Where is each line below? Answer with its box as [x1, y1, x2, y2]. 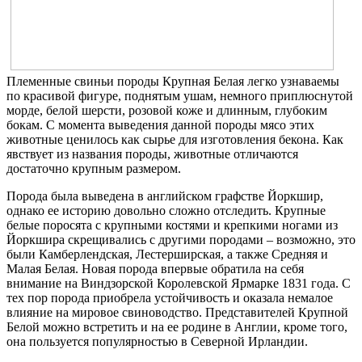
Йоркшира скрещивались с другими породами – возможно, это [6, 232, 356, 246]
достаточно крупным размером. [6, 161, 181, 175]
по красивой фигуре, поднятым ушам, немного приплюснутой [6, 88, 353, 103]
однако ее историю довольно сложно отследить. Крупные [6, 203, 326, 217]
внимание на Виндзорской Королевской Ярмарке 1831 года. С [6, 276, 351, 290]
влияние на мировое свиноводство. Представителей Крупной [6, 305, 348, 319]
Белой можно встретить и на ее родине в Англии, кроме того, [6, 319, 347, 334]
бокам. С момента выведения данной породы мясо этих [6, 117, 314, 132]
